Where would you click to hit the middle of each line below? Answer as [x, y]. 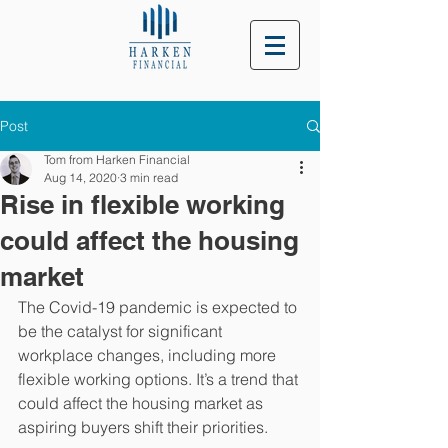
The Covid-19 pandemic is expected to [159, 307]
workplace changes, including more [149, 355]
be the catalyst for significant [122, 331]
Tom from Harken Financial [117, 159]
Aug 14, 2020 [80, 177]
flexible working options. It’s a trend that [160, 379]
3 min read [149, 177]
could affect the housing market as [142, 403]
